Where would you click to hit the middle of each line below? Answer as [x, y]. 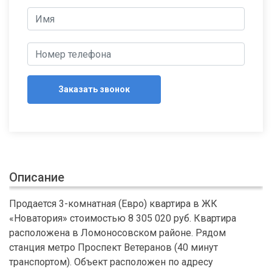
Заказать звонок [94, 90]
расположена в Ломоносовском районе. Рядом [117, 233]
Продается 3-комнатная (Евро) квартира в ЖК [113, 204]
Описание [37, 178]
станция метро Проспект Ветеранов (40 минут [114, 248]
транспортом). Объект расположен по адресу [111, 262]
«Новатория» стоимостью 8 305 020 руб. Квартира [123, 219]
